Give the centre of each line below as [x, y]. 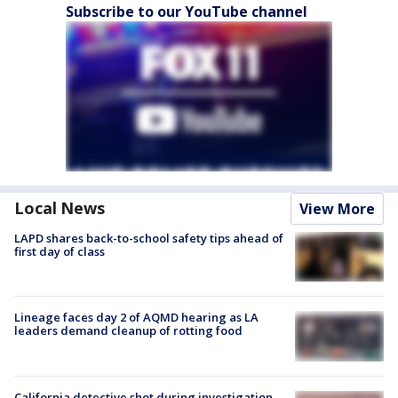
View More [337, 209]
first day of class [60, 252]
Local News [60, 208]
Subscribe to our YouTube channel [187, 12]
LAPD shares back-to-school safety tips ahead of [149, 239]
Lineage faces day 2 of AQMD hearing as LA [136, 318]
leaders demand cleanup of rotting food [128, 331]
